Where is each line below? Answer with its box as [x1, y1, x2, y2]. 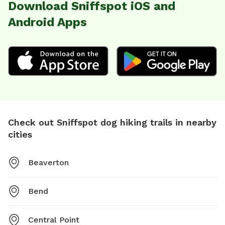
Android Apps [8, 15, 87, 29]
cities [8, 129, 32, 140]
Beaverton [28, 157, 69, 167]
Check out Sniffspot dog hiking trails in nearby [8, 117, 216, 128]
